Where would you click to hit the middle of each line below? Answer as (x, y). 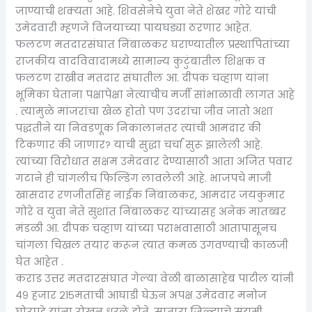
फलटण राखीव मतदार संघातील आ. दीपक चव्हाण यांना (142, 78)
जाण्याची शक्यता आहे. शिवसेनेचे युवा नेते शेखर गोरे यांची (146, 11)
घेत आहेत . (40, 262)
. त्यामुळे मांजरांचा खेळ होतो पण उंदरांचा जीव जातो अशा (145, 111)
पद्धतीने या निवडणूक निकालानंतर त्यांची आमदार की (139, 128)
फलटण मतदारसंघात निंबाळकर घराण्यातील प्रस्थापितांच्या (153, 44)
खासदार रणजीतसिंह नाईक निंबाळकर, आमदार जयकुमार (150, 195)
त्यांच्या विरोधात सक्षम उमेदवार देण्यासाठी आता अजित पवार (154, 161)
